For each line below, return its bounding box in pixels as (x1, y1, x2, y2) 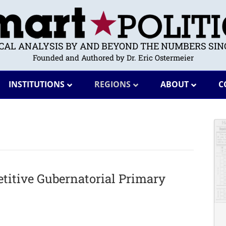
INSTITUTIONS (8, 79, 65, 90)
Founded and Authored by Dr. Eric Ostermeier (32, 52, 194, 63)
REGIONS (94, 79, 131, 90)
